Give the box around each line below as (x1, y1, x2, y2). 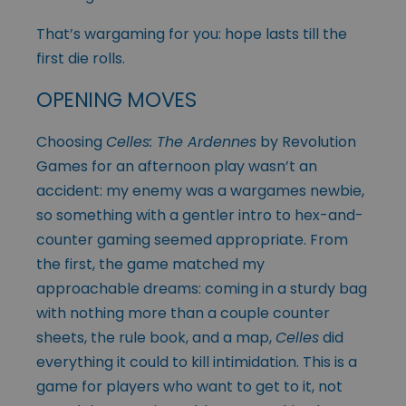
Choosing (36, 130, 106, 152)
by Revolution (256, 130, 356, 152)
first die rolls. (36, 47, 125, 69)
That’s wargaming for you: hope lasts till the (36, 23, 347, 44)
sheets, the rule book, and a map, (36, 326, 275, 348)
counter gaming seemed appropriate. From (36, 228, 348, 250)
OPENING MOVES (36, 84, 197, 114)
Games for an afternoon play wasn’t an (36, 155, 317, 177)
